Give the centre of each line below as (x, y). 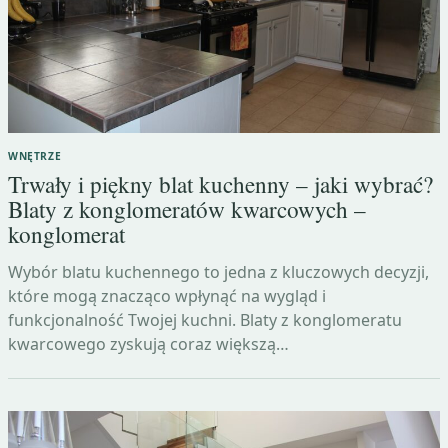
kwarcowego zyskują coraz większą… (148, 344)
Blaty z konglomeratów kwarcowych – (187, 210)
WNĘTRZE (35, 156)
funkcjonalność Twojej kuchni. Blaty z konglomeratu (205, 320)
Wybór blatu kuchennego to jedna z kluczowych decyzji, (218, 272)
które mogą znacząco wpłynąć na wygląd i (167, 296)
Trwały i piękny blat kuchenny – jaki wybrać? (220, 185)
